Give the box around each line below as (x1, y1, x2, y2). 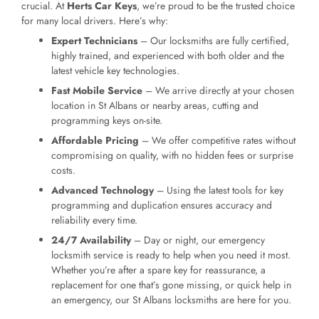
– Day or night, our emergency (131, 233, 265, 248)
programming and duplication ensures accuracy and (51, 198, 272, 213)
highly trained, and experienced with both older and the (51, 48, 284, 63)
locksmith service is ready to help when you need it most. (51, 248, 291, 263)
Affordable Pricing (51, 133, 139, 148)
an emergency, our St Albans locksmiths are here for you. (51, 293, 291, 308)
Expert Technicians (51, 33, 137, 48)
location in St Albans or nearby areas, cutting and (51, 98, 258, 113)
